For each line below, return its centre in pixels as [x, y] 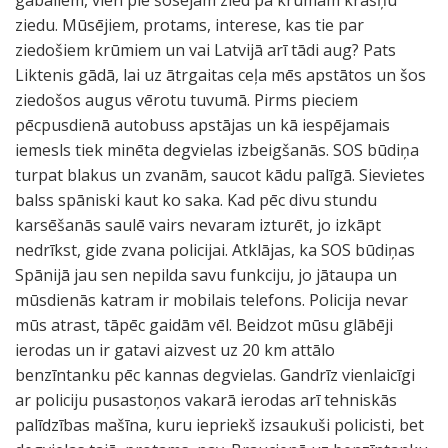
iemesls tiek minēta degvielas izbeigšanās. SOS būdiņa [217, 150]
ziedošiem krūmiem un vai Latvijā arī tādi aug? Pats [205, 50]
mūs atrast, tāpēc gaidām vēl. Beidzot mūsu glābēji [204, 325]
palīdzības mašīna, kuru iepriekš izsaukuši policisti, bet [219, 425]
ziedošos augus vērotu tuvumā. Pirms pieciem [186, 100]
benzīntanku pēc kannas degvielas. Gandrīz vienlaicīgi [215, 375]
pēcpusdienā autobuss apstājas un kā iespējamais [202, 125]
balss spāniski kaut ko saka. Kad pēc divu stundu [196, 200]
